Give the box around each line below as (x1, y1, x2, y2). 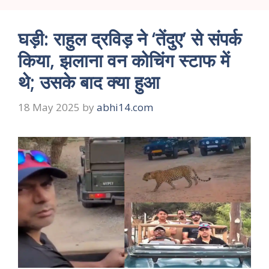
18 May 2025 (18, 100, 80, 114)
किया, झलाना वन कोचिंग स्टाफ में (18, 48, 230, 73)
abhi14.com (97, 100, 153, 114)
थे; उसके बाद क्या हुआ (18, 70, 160, 95)
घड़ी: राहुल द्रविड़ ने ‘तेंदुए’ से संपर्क (18, 26, 241, 52)
